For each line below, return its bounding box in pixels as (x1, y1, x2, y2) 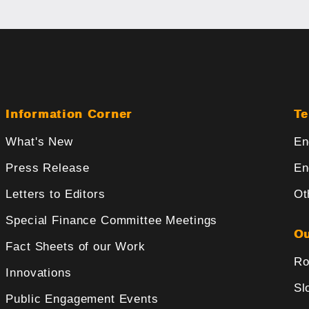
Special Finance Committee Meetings (6, 214, 218, 228)
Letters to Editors (6, 188, 106, 201)
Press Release (6, 161, 90, 175)
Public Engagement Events (6, 292, 159, 306)
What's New (6, 135, 73, 149)
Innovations (6, 266, 72, 280)
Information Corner (6, 108, 132, 121)
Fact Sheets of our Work (6, 240, 146, 254)
